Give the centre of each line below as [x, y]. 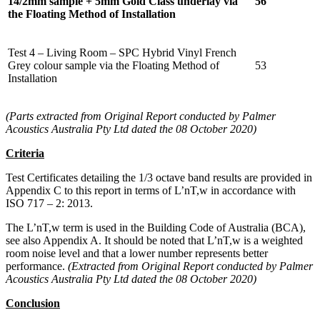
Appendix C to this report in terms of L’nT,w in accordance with [151, 190]
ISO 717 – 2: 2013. [49, 203]
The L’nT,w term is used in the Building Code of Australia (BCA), [156, 227]
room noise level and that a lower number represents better [137, 253]
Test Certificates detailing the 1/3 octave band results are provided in [159, 177]
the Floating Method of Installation [92, 14]
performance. [37, 266]
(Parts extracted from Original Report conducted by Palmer [141, 116]
